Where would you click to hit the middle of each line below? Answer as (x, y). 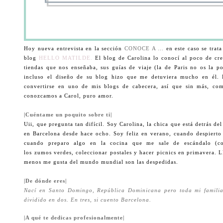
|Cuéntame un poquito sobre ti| (68, 114)
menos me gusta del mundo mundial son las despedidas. (102, 162)
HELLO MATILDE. (66, 58)
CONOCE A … (144, 48)
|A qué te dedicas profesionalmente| (74, 218)
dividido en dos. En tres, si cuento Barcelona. (88, 200)
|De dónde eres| (46, 181)
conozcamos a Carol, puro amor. (69, 96)
